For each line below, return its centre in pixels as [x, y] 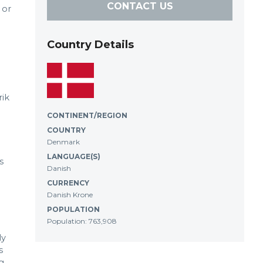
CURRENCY [68, 183]
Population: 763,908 [82, 221]
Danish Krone [70, 195]
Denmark [63, 142]
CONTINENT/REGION [87, 115]
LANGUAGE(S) [74, 156]
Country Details [90, 45]
